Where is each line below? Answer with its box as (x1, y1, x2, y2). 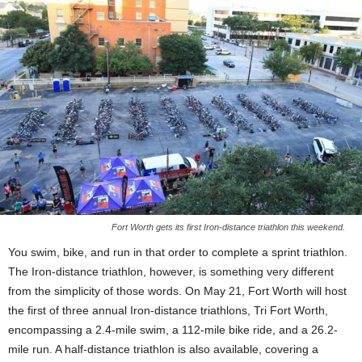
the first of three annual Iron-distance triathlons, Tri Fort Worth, (8, 303, 328, 317)
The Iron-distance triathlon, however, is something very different (8, 264, 334, 278)
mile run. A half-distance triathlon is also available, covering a (8, 342, 318, 356)
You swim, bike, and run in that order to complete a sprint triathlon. (8, 245, 347, 259)
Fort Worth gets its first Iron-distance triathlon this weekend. (112, 221, 345, 232)
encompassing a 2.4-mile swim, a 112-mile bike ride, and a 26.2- (8, 322, 338, 336)
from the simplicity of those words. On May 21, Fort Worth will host (8, 284, 347, 297)
